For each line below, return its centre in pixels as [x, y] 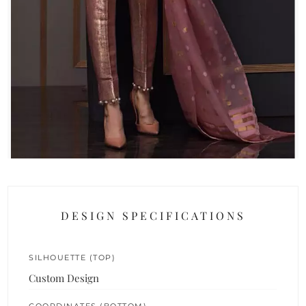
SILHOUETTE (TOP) [72, 257]
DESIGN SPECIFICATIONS [153, 215]
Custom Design [64, 278]
